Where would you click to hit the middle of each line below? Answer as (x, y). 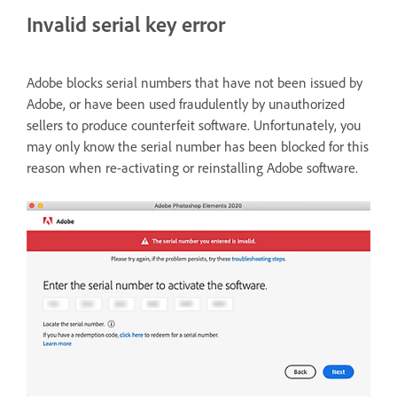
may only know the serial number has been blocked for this (198, 146)
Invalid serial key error (126, 24)
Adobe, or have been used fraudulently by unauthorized (186, 103)
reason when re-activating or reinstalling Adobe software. (194, 167)
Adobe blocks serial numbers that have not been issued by (195, 82)
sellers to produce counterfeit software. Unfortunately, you (194, 125)
